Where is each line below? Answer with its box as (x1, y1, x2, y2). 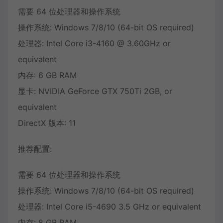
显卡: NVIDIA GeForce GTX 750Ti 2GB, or (18, 86, 172, 97)
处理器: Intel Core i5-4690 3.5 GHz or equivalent (18, 202, 201, 212)
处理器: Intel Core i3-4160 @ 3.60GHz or (18, 38, 171, 49)
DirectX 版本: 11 (18, 118, 76, 128)
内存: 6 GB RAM (18, 70, 77, 81)
